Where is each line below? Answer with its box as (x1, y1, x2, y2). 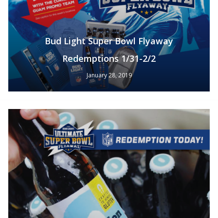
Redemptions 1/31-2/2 (62, 53, 156, 64)
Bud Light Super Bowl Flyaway (45, 35, 173, 47)
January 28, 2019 (86, 71, 132, 79)
